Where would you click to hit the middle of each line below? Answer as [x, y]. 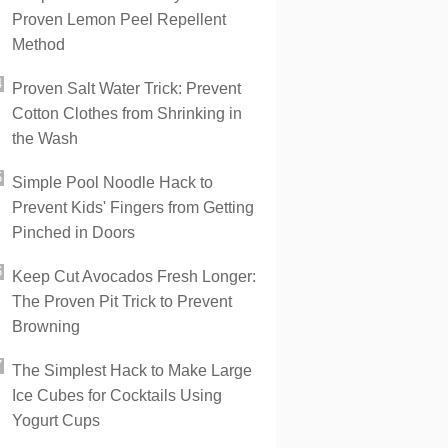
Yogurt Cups [56, 420]
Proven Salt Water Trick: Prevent [126, 88]
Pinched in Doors [73, 232]
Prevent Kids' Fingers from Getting [133, 207]
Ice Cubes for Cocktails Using [117, 395]
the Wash [45, 138]
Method [38, 44]
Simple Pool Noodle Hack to [112, 182]
